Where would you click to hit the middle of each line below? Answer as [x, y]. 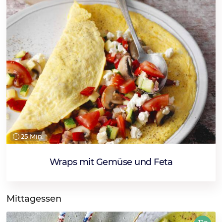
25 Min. [31, 136]
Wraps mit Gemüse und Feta [111, 162]
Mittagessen [34, 199]
